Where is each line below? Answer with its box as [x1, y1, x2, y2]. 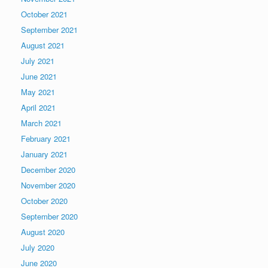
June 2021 [21, 70, 57, 82]
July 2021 [21, 54, 54, 66]
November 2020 [21, 179, 75, 191]
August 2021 [21, 39, 65, 51]
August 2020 [21, 226, 65, 237]
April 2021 [21, 101, 56, 113]
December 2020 [21, 163, 75, 175]
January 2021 [21, 148, 68, 160]
